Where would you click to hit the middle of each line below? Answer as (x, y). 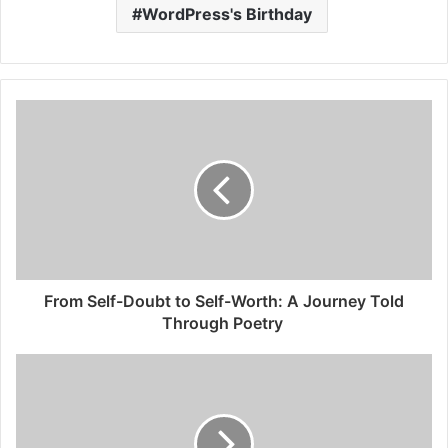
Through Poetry (224, 323)
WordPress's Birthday (226, 14)
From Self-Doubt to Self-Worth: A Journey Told (224, 301)
